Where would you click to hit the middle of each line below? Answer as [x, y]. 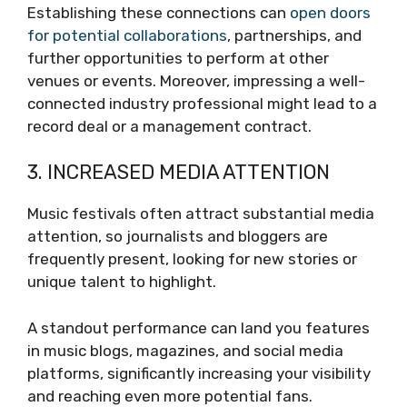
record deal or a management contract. [169, 126]
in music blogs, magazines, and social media [185, 350]
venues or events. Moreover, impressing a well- [196, 80]
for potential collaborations [127, 35]
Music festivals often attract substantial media [201, 213]
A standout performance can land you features [199, 328]
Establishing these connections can [159, 12]
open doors [330, 12]
